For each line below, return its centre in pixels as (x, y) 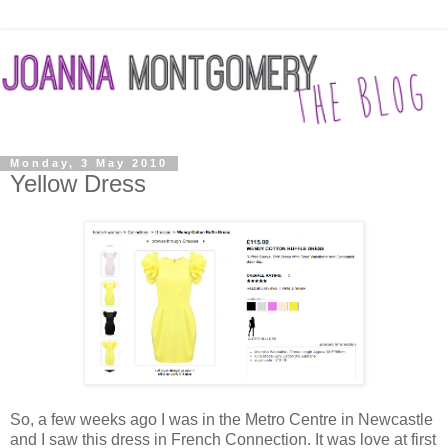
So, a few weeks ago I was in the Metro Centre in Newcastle (221, 420)
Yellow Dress (78, 183)
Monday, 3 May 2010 (89, 163)
